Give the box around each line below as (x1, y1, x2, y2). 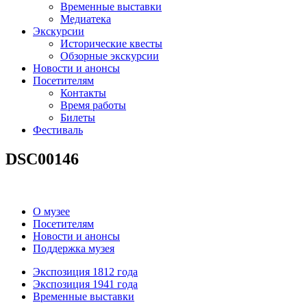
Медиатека (60, 12, 111, 25)
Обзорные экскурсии (60, 49, 159, 62)
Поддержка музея (33, 242, 114, 254)
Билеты (60, 111, 95, 123)
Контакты (60, 86, 106, 99)
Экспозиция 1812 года (33, 265, 138, 278)
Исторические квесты (60, 37, 162, 49)
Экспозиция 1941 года (33, 278, 138, 290)
